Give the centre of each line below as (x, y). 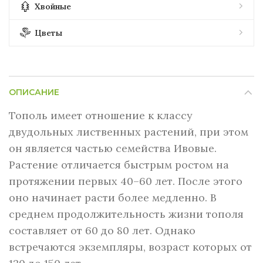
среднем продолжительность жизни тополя (126, 214)
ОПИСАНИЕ (34, 92)
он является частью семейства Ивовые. (113, 149)
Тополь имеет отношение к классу (101, 116)
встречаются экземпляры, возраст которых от (130, 247)
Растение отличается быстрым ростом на (119, 165)
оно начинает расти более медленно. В (113, 198)
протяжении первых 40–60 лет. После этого (126, 181)
